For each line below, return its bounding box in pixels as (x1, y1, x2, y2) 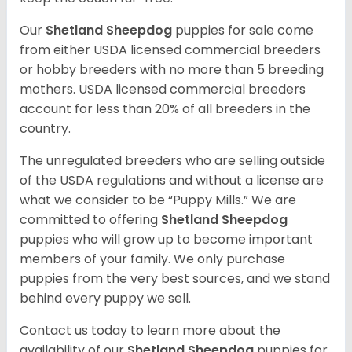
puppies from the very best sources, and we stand (20, 269, 330, 288)
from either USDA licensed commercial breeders (20, 41, 321, 60)
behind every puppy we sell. (20, 289, 191, 308)
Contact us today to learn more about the (20, 321, 280, 340)
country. (20, 119, 74, 138)
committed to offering (20, 211, 161, 229)
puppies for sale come (175, 21, 313, 40)
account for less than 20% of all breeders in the (20, 100, 310, 119)
